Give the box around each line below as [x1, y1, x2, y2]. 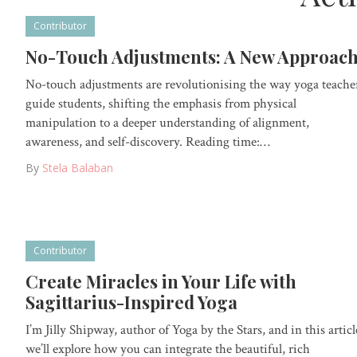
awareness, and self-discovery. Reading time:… [25, 132, 270, 151]
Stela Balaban [42, 159, 113, 175]
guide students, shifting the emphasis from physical [25, 94, 296, 112]
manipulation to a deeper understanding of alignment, [25, 113, 309, 131]
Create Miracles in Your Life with [25, 269, 296, 294]
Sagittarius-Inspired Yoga [25, 290, 237, 315]
